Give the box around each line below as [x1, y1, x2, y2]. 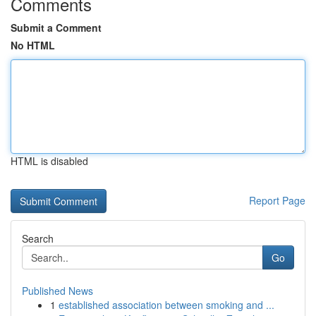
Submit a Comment [11, 20, 102, 35]
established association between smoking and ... [59, 298, 274, 312]
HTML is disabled [11, 154, 88, 168]
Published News [22, 284, 93, 298]
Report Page [249, 193, 305, 207]
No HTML [11, 38, 55, 52]
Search [22, 231, 54, 245]
